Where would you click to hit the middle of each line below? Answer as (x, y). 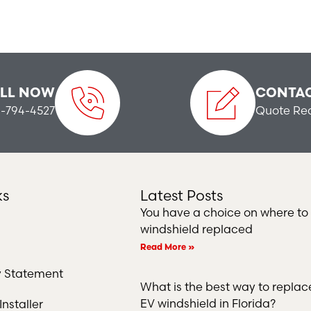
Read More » (167, 248)
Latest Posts (182, 196)
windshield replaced (196, 229)
